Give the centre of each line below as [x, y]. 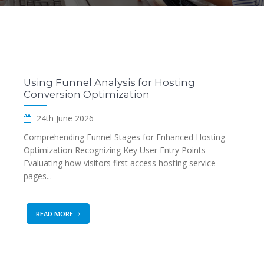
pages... [38, 176]
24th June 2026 [64, 118]
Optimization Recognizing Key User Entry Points [115, 150]
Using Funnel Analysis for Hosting [109, 82]
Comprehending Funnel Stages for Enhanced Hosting [124, 137]
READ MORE [55, 214]
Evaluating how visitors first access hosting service [120, 163]
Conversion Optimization [87, 94]
